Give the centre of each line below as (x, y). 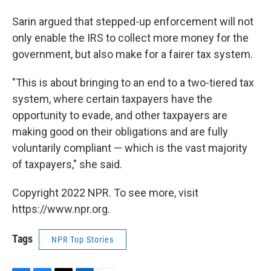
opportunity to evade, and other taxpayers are (120, 115)
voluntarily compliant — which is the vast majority (130, 148)
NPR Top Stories (83, 240)
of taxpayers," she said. (67, 164)
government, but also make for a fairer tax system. (132, 54)
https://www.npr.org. (61, 209)
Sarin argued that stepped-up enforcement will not (133, 21)
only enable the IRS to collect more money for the (130, 38)
